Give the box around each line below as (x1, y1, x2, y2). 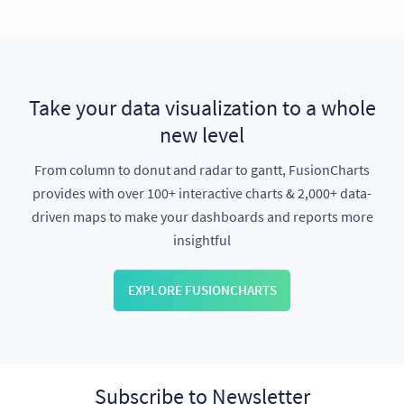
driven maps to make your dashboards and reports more (31, 207, 373, 225)
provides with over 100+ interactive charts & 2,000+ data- (32, 184, 372, 202)
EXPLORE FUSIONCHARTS (127, 281, 277, 298)
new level (160, 121, 244, 149)
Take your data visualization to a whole (28, 94, 376, 122)
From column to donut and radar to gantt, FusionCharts (34, 161, 370, 179)
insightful (173, 231, 231, 249)
